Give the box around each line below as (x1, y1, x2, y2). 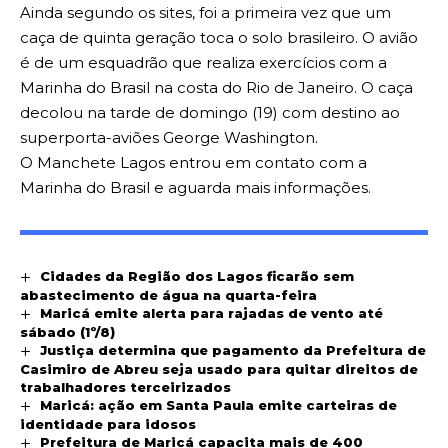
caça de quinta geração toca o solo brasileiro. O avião (20, 28, 418, 48)
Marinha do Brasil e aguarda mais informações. (20, 178, 371, 198)
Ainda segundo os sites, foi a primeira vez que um (20, 3, 391, 23)
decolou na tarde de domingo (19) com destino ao (20, 103, 400, 123)
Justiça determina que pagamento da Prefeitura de (39, 342, 426, 359)
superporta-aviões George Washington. (20, 128, 318, 148)
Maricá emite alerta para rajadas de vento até (39, 305, 383, 322)
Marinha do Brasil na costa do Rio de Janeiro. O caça (20, 78, 413, 98)
